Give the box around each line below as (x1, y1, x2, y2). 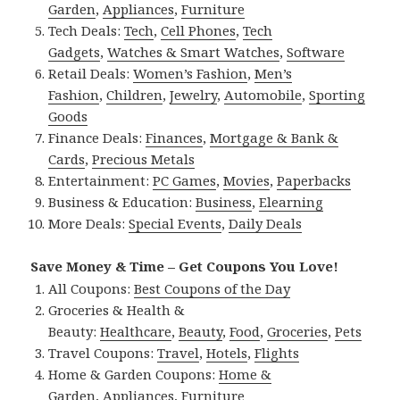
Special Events (129, 213, 222, 232)
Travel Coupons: (48, 343, 158, 362)
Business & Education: (48, 192, 196, 211)
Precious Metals (92, 149, 196, 168)
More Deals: (48, 213, 129, 232)
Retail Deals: (48, 63, 134, 82)
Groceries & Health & (48, 300, 186, 319)
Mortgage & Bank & (210, 128, 339, 146)
